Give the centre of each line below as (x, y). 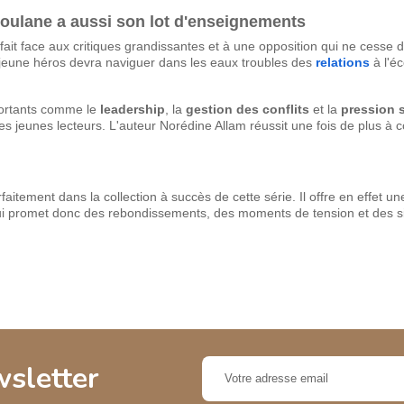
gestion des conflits (248, 109)
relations (343, 62)
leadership (133, 109)
